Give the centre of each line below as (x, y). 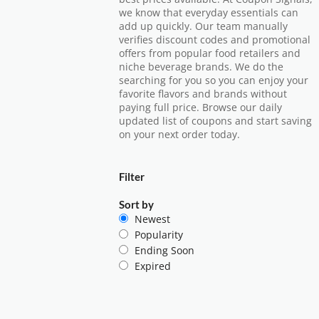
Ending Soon (164, 250)
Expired (153, 266)
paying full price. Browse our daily (200, 108)
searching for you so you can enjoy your (214, 80)
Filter (132, 177)
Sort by (136, 204)
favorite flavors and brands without (203, 94)
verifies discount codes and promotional (215, 40)
